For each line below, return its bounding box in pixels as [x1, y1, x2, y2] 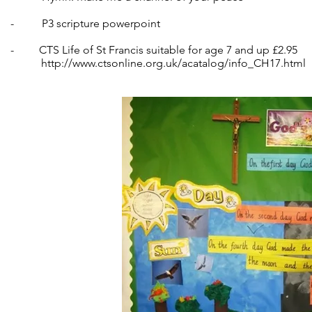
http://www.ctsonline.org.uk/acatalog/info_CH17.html [41, 56, 309, 70]
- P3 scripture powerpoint [10, 17, 160, 30]
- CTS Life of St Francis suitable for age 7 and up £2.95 [10, 43, 300, 56]
